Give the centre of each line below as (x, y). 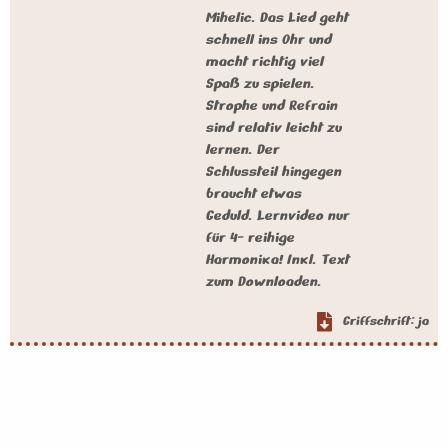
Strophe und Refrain (271, 105)
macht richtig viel (264, 61)
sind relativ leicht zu (273, 127)
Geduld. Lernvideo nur (277, 215)
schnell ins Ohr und (268, 39)
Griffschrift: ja (385, 321)
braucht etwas (253, 193)
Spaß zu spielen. (260, 83)
